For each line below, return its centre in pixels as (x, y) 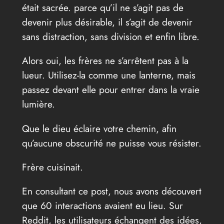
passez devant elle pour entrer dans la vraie (110, 90)
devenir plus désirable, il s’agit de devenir (107, 22)
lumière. (38, 104)
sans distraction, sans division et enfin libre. (110, 37)
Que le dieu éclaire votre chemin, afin (99, 128)
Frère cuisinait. (52, 167)
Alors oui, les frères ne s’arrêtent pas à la (105, 61)
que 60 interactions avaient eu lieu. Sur (102, 205)
